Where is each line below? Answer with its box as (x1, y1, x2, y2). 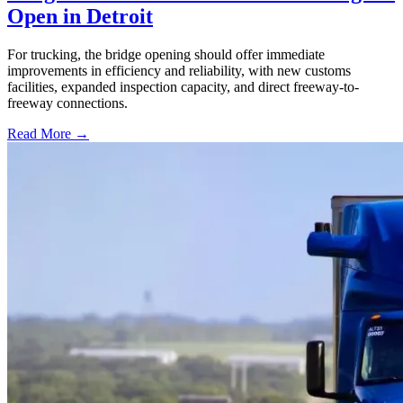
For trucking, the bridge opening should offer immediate (7, 47, 325, 63)
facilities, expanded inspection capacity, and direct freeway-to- (7, 79, 359, 95)
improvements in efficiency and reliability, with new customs (7, 63, 351, 79)
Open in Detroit (7, 4, 153, 29)
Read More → (7, 126, 89, 142)
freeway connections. (7, 95, 128, 112)
